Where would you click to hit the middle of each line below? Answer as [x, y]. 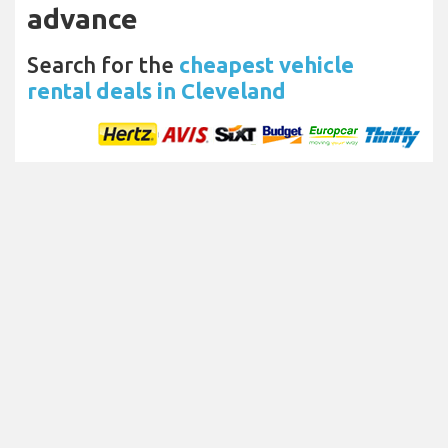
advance [82, 19]
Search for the [103, 65]
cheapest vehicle [266, 65]
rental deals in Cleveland [156, 91]
